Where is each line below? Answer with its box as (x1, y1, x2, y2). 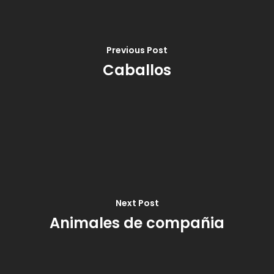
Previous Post (106, 43, 168, 56)
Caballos (103, 59, 171, 80)
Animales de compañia (50, 212, 224, 233)
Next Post (115, 196, 159, 209)
